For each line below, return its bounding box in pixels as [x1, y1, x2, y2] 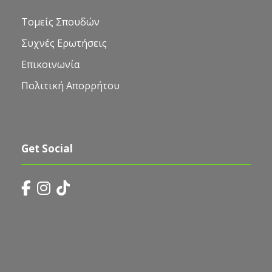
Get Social [21, 141, 73, 155]
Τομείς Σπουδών [21, 15, 100, 29]
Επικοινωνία [21, 57, 80, 71]
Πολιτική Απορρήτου [21, 78, 120, 92]
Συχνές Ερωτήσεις [21, 36, 107, 50]
